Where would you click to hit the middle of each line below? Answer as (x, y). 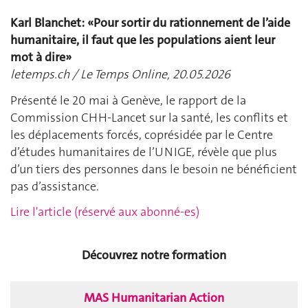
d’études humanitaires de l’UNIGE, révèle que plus (144, 152)
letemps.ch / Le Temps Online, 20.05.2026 (120, 75)
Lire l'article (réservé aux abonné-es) (105, 212)
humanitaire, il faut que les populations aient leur (143, 40)
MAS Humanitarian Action (154, 297)
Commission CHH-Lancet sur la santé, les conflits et (149, 117)
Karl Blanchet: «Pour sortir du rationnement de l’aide (150, 23)
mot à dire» (41, 57)
